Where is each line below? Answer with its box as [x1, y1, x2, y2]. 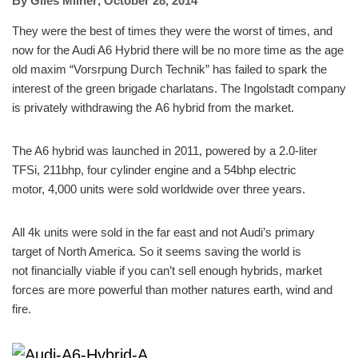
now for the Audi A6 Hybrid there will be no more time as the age [12, 43, 344, 57]
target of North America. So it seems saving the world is [12, 245, 301, 258]
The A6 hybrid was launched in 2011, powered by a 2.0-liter [12, 144, 317, 157]
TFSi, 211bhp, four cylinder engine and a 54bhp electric [12, 163, 296, 177]
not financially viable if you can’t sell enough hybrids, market [12, 264, 322, 277]
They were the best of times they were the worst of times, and [12, 24, 332, 38]
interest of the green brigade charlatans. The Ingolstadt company [12, 82, 346, 95]
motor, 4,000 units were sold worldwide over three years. [12, 182, 305, 196]
